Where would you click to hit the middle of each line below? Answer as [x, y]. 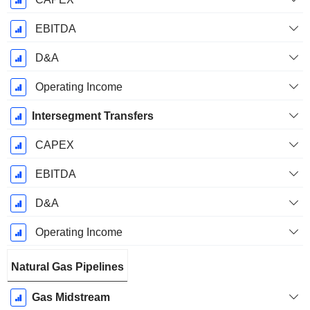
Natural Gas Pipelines [67, 267]
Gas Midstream [71, 298]
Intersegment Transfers [92, 116]
